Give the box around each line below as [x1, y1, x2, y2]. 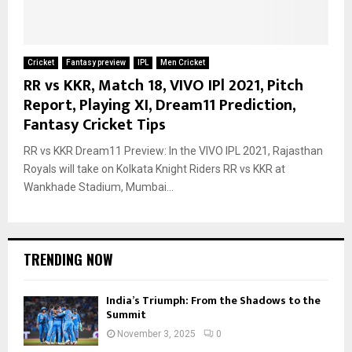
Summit [106, 305, 146, 324]
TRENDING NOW [24, 248, 113, 269]
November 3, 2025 [117, 328, 196, 339]
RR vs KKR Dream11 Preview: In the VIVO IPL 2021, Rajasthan [24, 144, 323, 157]
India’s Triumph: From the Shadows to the [106, 291, 321, 310]
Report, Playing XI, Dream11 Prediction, [24, 91, 295, 119]
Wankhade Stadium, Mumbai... [24, 180, 174, 193]
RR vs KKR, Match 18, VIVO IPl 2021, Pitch [24, 71, 303, 99]
